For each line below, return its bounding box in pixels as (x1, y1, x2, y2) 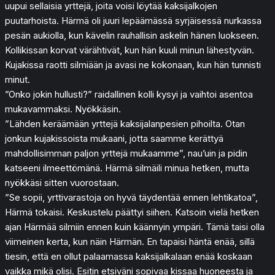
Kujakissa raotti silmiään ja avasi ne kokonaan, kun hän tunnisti (5, 58, 261, 71)
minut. (5, 73, 30, 85)
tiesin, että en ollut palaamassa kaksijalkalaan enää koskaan (5, 250, 252, 262)
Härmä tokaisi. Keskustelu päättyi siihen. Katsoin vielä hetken (5, 206, 259, 218)
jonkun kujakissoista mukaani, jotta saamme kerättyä (5, 132, 223, 144)
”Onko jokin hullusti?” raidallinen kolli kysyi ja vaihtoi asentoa (5, 88, 253, 100)
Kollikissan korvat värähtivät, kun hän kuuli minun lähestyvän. (5, 44, 254, 56)
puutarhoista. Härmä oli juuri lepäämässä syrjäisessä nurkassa (5, 14, 261, 26)
